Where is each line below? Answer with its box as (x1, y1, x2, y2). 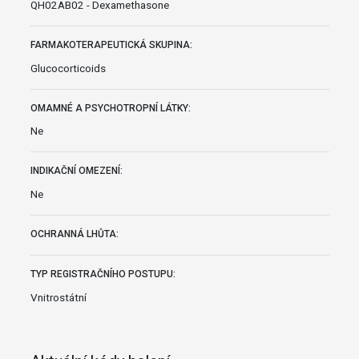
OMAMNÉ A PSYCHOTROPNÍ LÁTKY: (30, 102, 191, 114)
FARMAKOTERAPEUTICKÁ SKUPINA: (30, 38, 192, 50)
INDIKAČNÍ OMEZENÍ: (30, 165, 123, 177)
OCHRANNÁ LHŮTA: (30, 228, 119, 240)
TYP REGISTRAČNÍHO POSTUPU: (30, 268, 175, 280)
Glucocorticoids (30, 61, 106, 75)
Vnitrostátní (30, 290, 87, 304)
